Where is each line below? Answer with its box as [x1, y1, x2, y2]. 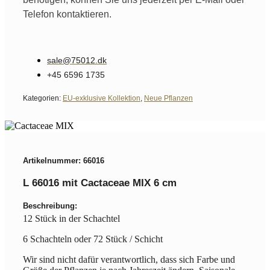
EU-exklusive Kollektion [63, 93, 140, 102]
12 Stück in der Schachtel [23, 213, 120, 224]
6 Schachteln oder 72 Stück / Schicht [23, 233, 163, 244]
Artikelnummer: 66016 [23, 155, 104, 165]
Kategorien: [23, 93, 63, 102]
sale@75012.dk [47, 55, 107, 65]
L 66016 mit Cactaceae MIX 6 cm [23, 177, 177, 189]
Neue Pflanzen [144, 93, 193, 102]
